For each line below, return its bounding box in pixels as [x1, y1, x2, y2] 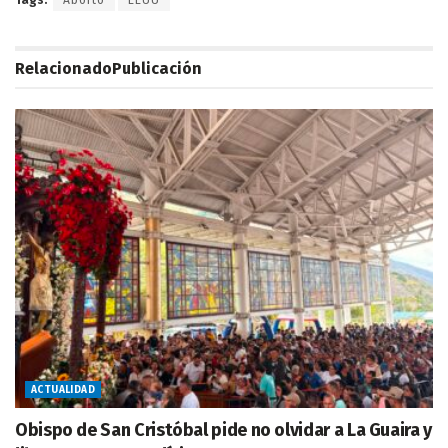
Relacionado [15, 58, 112, 78]
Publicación [112, 58, 202, 78]
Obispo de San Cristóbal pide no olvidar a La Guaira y [15, 418, 432, 441]
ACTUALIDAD [31, 383, 95, 396]
